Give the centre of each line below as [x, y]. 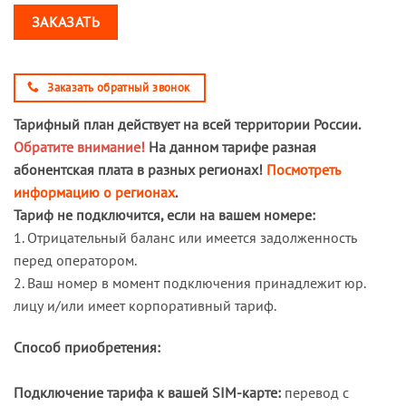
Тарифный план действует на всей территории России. [187, 125]
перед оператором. [75, 261]
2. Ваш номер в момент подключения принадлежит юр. [189, 283]
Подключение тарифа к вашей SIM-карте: [147, 393]
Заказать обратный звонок [119, 87]
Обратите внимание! [79, 147]
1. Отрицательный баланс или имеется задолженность [185, 238]
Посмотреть [304, 170]
